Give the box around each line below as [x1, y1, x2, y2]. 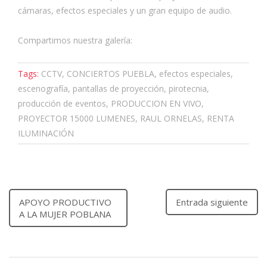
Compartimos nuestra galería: [18, 34, 132, 46]
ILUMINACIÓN [18, 127, 74, 139]
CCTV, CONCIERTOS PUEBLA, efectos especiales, [41, 67, 233, 79]
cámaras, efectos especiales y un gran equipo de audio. [18, 4, 232, 16]
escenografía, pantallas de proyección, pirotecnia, [18, 82, 209, 94]
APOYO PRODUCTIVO [19, 195, 111, 208]
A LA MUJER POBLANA [19, 207, 111, 220]
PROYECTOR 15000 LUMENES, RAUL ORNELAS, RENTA [18, 112, 234, 124]
